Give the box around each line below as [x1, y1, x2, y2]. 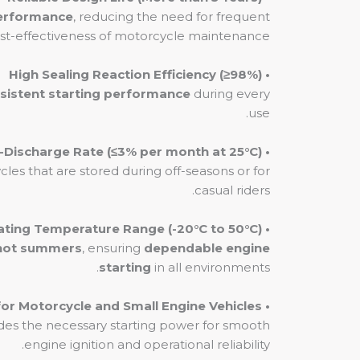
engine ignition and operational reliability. [24, 337, 270, 352]
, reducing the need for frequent [73, 9, 270, 24]
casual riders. [194, 182, 270, 198]
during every [190, 86, 270, 101]
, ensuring [82, 240, 144, 256]
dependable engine [144, 240, 270, 256]
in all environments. [151, 260, 270, 275]
